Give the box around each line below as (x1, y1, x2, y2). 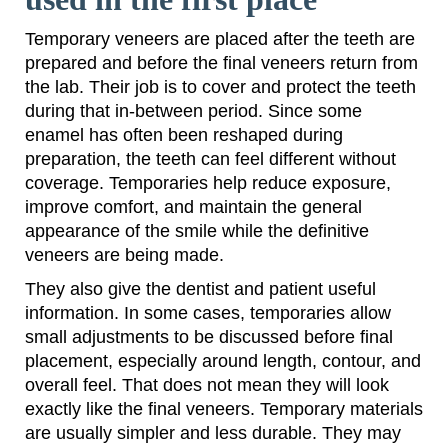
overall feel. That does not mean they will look (25, 375, 389, 396)
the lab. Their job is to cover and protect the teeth (25, 77, 416, 98)
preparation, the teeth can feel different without (25, 149, 396, 170)
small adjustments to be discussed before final (25, 327, 393, 348)
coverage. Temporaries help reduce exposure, (25, 173, 391, 194)
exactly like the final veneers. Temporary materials (25, 399, 423, 420)
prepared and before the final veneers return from (25, 53, 418, 74)
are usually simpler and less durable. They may (25, 423, 401, 444)
